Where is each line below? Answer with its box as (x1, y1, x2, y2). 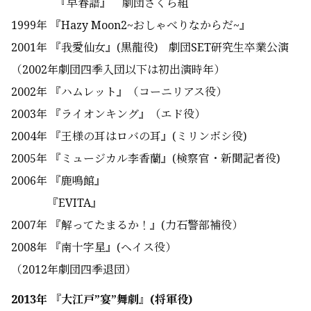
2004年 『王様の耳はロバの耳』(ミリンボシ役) (11, 128, 246, 144)
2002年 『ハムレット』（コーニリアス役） (11, 84, 227, 100)
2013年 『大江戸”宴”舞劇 (11, 292, 139, 308)
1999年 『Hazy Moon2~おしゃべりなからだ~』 (11, 17, 251, 33)
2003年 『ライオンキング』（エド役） (11, 106, 205, 122)
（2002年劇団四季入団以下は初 (11, 62, 169, 78)
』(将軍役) (139, 292, 192, 308)
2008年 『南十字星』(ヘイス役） (11, 239, 176, 255)
